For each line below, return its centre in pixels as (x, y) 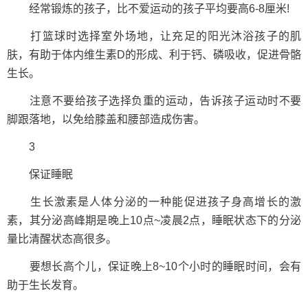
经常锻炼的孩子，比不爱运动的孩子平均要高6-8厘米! (148, 9)
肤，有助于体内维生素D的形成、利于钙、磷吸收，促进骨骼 (154, 55)
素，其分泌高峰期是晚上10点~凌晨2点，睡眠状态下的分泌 (154, 220)
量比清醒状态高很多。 (62, 239)
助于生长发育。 (45, 285)
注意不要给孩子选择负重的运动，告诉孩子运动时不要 (154, 101)
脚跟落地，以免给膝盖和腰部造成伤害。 (106, 119)
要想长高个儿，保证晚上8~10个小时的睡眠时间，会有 (154, 266)
